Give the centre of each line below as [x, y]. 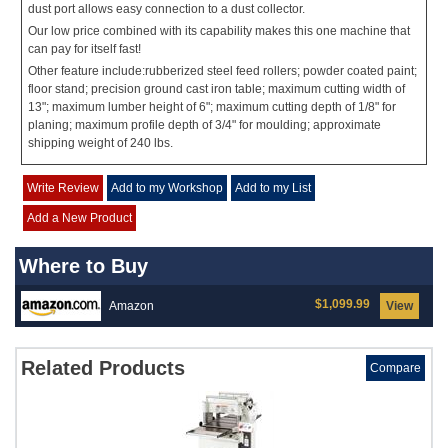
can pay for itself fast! [84, 49]
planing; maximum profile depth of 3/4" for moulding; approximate [204, 125]
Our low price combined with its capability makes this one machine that [219, 31]
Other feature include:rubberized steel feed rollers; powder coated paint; [222, 71]
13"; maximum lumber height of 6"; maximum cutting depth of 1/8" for [212, 107]
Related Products [103, 368]
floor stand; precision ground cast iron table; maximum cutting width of [216, 89]
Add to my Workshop [167, 188]
